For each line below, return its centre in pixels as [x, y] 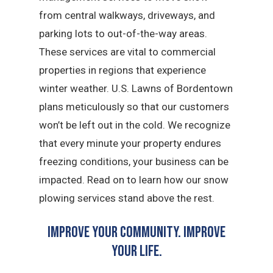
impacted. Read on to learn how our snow [134, 180]
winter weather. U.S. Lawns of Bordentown [136, 89]
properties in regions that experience [123, 70]
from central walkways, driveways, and [127, 16]
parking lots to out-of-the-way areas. [123, 34]
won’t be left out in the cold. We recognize [135, 125]
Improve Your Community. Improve [136, 232]
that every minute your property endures [130, 144]
